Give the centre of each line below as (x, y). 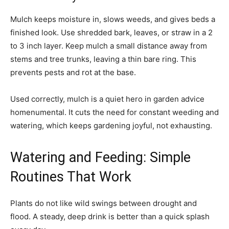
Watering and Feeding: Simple (100, 157)
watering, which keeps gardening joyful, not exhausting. (111, 125)
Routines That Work (71, 177)
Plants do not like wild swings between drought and (104, 203)
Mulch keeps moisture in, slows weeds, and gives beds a (113, 19)
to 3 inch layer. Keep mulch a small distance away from (109, 46)
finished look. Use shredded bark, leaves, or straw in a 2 (111, 32)
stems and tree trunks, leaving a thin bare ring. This (103, 59)
